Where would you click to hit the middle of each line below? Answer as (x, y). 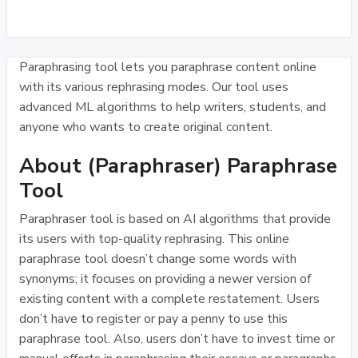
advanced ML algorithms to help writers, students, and (173, 107)
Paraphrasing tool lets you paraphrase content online (168, 67)
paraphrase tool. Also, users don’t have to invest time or (177, 339)
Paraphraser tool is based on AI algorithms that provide (175, 219)
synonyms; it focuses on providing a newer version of (165, 279)
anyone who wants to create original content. (146, 127)
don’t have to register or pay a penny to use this (153, 319)
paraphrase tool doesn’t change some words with (158, 259)
